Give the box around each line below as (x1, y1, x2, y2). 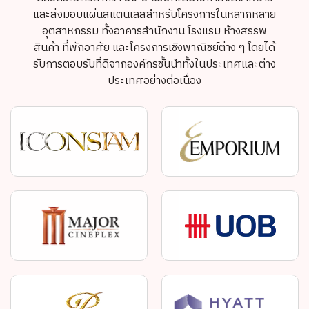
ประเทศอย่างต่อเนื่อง (108, 71, 201, 90)
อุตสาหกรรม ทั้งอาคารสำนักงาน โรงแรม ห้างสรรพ (42, 21, 267, 41)
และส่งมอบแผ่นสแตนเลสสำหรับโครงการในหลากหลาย (33, 5, 276, 24)
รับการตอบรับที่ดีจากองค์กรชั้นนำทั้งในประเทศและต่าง (33, 54, 276, 74)
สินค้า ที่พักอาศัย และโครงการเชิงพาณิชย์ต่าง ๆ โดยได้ (34, 38, 275, 57)
